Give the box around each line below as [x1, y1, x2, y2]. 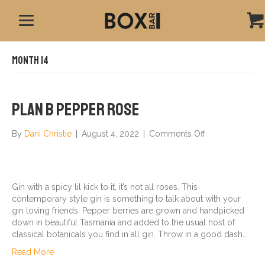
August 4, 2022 [82, 129, 139, 138]
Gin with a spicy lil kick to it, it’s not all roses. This [12, 182, 198, 192]
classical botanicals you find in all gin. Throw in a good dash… [12, 230, 247, 239]
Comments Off [149, 129, 205, 138]
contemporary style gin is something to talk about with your [12, 194, 241, 203]
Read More [12, 247, 54, 257]
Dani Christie [24, 129, 72, 138]
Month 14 [12, 54, 49, 67]
